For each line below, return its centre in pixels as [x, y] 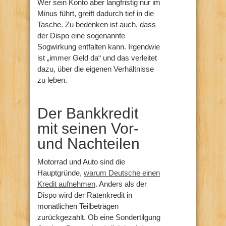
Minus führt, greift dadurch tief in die [96, 14]
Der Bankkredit [88, 114]
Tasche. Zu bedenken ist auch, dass [97, 25]
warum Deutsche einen [122, 173]
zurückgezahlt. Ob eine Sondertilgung [99, 217]
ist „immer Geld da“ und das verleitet [97, 58]
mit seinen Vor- [88, 129]
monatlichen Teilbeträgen [78, 206]
